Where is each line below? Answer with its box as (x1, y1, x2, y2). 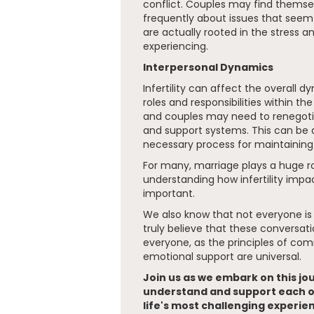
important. (143, 186, 195, 200)
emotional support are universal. (143, 250, 301, 264)
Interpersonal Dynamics (143, 60, 273, 74)
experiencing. (143, 39, 208, 53)
